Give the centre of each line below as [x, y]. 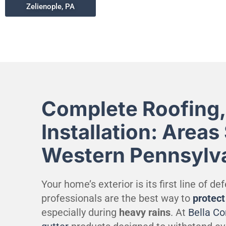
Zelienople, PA [50, 7]
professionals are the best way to [117, 198]
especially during [80, 212]
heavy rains [145, 212]
